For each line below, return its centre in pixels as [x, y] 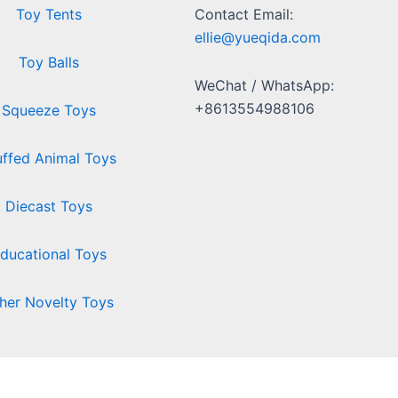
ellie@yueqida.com [258, 37]
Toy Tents [48, 14]
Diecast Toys [48, 206]
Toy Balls [48, 62]
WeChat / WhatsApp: [265, 85]
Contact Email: [244, 14]
